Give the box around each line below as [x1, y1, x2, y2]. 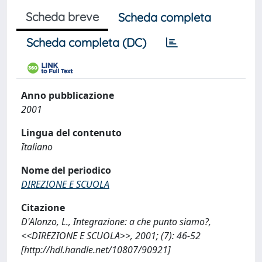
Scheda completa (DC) [26, 35, 146, 50]
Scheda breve [26, 9, 99, 24]
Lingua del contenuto [21, 126, 122, 139]
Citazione [21, 201, 65, 214]
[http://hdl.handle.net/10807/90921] [21, 243, 171, 256]
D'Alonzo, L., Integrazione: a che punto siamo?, [21, 215, 211, 228]
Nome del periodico [21, 164, 111, 177]
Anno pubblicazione [21, 89, 114, 102]
